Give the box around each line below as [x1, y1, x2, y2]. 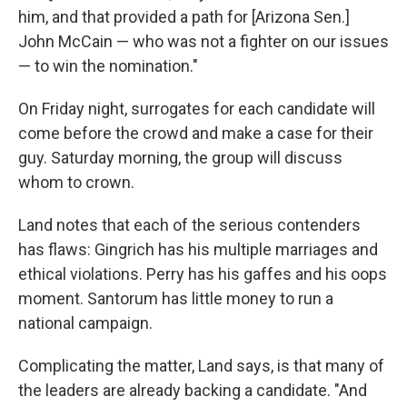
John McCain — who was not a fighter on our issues [18, 31, 389, 51]
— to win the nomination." [18, 55, 198, 75]
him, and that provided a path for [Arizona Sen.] [18, 6, 350, 26]
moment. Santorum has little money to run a [18, 288, 333, 308]
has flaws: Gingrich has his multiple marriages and [18, 239, 378, 259]
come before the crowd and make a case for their [18, 123, 373, 143]
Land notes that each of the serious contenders [18, 214, 361, 234]
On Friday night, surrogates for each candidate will [18, 98, 375, 118]
